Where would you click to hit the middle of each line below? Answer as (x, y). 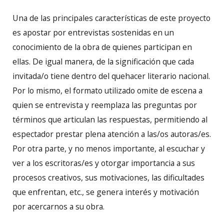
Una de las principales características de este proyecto (111, 18)
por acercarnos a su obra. (59, 207)
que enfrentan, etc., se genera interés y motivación (106, 192)
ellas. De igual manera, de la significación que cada (103, 62)
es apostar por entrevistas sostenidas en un (93, 33)
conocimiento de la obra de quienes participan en (102, 47)
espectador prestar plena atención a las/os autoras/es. (112, 134)
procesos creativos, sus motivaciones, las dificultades (108, 178)
